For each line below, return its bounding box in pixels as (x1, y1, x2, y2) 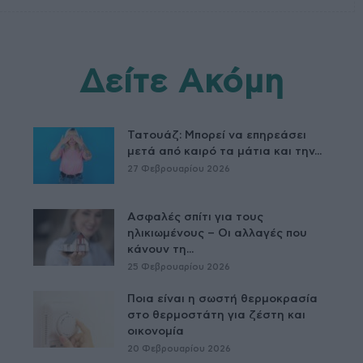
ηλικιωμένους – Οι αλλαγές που (127, 228, 308, 240)
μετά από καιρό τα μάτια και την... (127, 146, 322, 158)
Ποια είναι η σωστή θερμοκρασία (127, 293, 318, 305)
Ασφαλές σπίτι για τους (127, 211, 264, 224)
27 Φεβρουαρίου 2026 (127, 164, 231, 174)
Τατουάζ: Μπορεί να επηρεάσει (127, 130, 307, 142)
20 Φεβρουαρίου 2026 (127, 344, 232, 354)
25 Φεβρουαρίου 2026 (127, 263, 231, 272)
